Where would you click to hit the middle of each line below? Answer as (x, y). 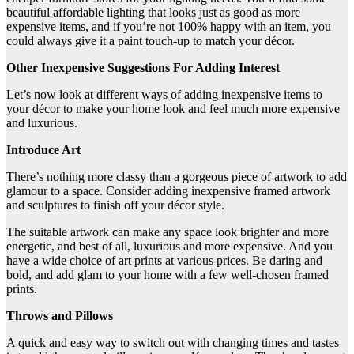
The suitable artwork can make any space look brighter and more (168, 232)
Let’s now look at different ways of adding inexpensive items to (164, 95)
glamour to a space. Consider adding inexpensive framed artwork (168, 191)
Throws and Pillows (60, 316)
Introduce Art (43, 150)
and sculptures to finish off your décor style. (115, 205)
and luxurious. (42, 123)
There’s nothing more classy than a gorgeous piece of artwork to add (177, 177)
